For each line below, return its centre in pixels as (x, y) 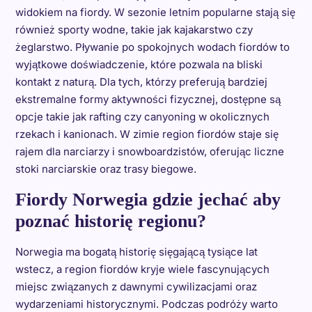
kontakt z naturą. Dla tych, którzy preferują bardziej (141, 81)
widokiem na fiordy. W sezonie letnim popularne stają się (155, 12)
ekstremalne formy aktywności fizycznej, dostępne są (148, 99)
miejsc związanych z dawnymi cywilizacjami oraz (136, 286)
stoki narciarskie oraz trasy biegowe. (106, 169)
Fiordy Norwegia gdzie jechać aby (148, 199)
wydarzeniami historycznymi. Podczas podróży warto (146, 304)
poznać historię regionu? (110, 221)
